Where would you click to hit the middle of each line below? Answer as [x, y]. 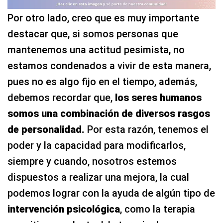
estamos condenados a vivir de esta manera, [109, 66]
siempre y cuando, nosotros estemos [92, 162]
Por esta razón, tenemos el [147, 130]
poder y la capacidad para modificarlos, [97, 146]
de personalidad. [46, 130]
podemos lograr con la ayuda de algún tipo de [111, 193]
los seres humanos [158, 98]
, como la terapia [158, 209]
